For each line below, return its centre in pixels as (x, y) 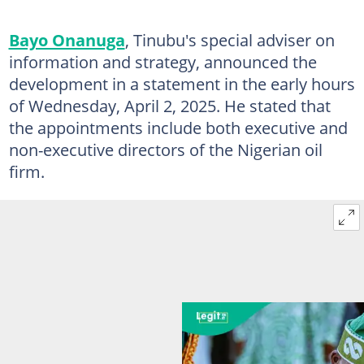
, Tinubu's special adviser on (230, 39)
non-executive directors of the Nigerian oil (165, 149)
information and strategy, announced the (162, 61)
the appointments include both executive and (178, 127)
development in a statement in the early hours (182, 83)
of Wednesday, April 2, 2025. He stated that (169, 105)
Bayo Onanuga (67, 39)
